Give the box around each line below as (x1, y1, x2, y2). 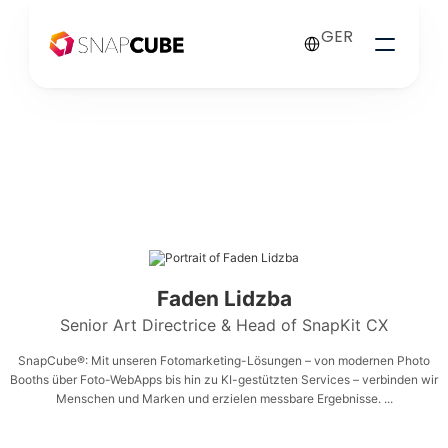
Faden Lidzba (156, 286, 292, 311)
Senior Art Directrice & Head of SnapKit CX (60, 315, 388, 335)
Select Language (292, 14, 387, 30)
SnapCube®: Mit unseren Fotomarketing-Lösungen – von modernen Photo (18, 353, 430, 368)
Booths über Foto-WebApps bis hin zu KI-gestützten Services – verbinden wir (10, 372, 438, 387)
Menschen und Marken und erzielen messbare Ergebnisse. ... (55, 391, 393, 406)
